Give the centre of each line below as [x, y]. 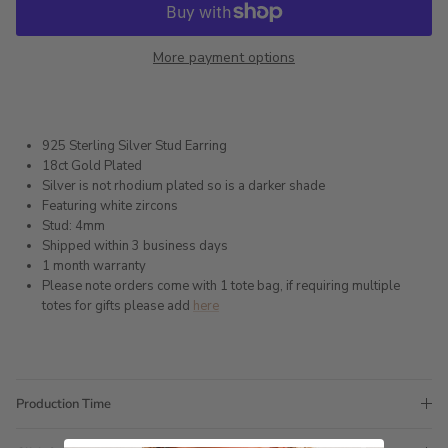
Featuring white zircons [110, 205]
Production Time [63, 403]
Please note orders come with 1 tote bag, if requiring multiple [221, 285]
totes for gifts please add [117, 305]
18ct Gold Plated [93, 165]
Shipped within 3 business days [135, 245]
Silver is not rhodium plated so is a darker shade [183, 185]
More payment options [224, 57]
